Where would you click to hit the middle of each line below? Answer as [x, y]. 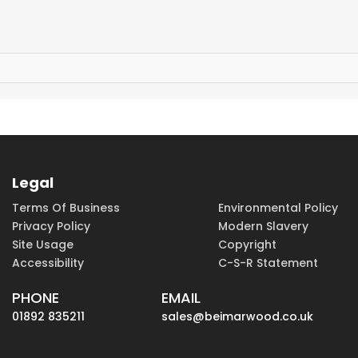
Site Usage [43, 245]
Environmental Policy [278, 208]
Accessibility [48, 263]
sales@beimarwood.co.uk [237, 317]
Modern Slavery [264, 227]
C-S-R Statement [268, 263]
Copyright [248, 245]
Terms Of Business [66, 208]
